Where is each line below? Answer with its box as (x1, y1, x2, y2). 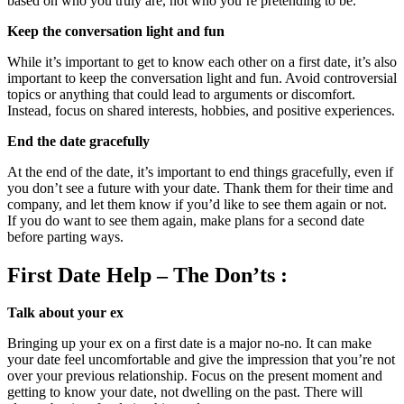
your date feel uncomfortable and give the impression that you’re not (7, 352, 395, 368)
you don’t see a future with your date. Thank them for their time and (7, 179, 393, 196)
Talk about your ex (7, 305, 124, 321)
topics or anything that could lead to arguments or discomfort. (7, 86, 355, 102)
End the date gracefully (7, 133, 150, 149)
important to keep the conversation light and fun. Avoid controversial (7, 69, 397, 86)
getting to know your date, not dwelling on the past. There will (7, 384, 363, 400)
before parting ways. (7, 228, 124, 244)
